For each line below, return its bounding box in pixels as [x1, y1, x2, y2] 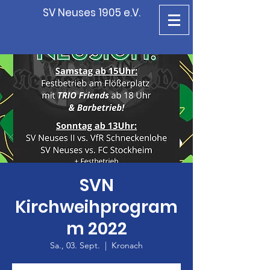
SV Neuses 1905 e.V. [43, 5, 140, 20]
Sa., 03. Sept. [50, 240, 100, 251]
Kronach [111, 240, 143, 251]
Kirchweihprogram [15, 195, 178, 219]
